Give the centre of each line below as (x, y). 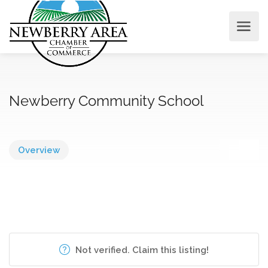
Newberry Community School (106, 101)
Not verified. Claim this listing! (141, 250)
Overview (39, 150)
